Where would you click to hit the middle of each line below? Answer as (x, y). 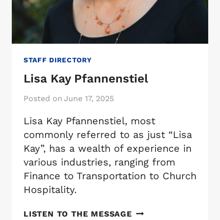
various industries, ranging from (99, 162)
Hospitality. (50, 189)
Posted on (43, 98)
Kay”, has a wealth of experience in (108, 148)
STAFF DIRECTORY (58, 60)
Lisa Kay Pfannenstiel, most (89, 121)
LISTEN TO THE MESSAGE (78, 214)
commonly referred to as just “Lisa (108, 134)
